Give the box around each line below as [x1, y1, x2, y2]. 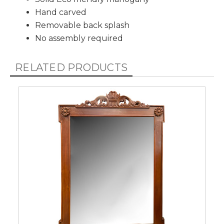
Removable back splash [35, 20, 129, 30]
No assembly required [35, 33, 123, 43]
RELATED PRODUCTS [15, 61, 128, 73]
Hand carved [35, 7, 86, 17]
